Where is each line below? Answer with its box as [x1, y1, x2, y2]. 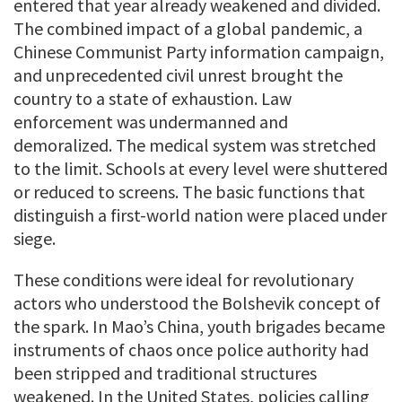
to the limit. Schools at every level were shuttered [13, 156, 388, 179]
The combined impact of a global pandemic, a [13, 16, 363, 39]
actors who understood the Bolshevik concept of [13, 291, 380, 314]
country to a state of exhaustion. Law [13, 86, 292, 109]
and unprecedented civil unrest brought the [13, 63, 343, 86]
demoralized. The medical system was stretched [13, 133, 376, 156]
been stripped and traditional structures [13, 361, 317, 384]
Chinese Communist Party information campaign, [13, 39, 384, 63]
